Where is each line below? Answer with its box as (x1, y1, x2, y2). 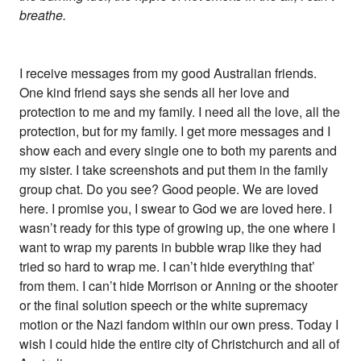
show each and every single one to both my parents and (19, 141, 337, 160)
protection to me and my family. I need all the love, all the (19, 102, 340, 121)
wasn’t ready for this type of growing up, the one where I (19, 218, 335, 237)
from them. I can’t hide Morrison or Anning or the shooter (19, 276, 338, 295)
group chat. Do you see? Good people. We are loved (19, 180, 318, 198)
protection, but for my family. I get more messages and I (19, 122, 330, 140)
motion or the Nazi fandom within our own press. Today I (19, 315, 338, 334)
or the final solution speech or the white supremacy (19, 296, 308, 314)
